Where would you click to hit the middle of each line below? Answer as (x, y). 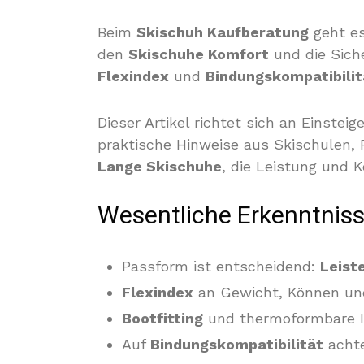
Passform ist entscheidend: (221, 266)
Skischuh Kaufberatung (223, 32)
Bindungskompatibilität (237, 344)
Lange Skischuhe (160, 166)
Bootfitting (162, 318)
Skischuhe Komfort (199, 54)
